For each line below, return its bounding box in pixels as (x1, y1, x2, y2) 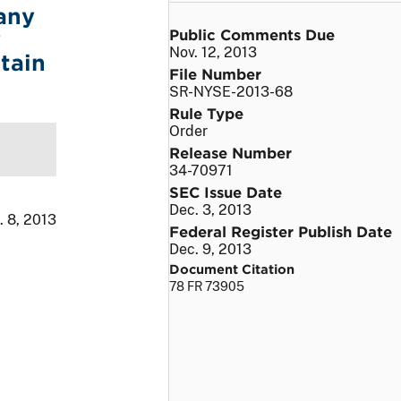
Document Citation (169, 260, 294, 277)
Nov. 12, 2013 (169, 43, 257, 61)
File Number (169, 64, 261, 82)
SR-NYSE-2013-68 (169, 82, 293, 100)
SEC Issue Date (169, 182, 282, 200)
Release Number (169, 142, 292, 161)
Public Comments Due (169, 24, 335, 43)
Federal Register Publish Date (169, 221, 392, 240)
